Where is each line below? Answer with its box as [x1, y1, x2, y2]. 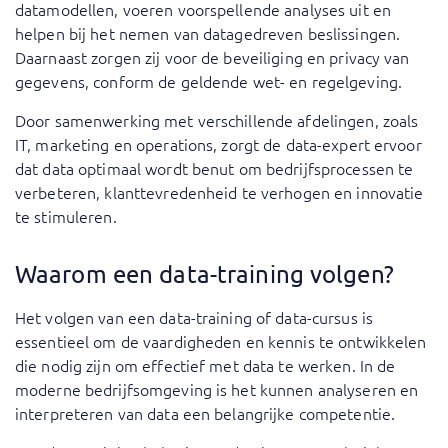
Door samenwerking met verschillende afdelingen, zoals [15, 109, 419, 132]
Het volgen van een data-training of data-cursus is [15, 306, 373, 329]
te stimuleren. [15, 205, 117, 228]
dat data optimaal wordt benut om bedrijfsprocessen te [15, 157, 414, 180]
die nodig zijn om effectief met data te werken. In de [15, 354, 396, 377]
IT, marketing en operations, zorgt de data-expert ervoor [15, 133, 422, 156]
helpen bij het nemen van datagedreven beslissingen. [15, 22, 401, 45]
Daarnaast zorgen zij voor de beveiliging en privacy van [15, 46, 410, 69]
